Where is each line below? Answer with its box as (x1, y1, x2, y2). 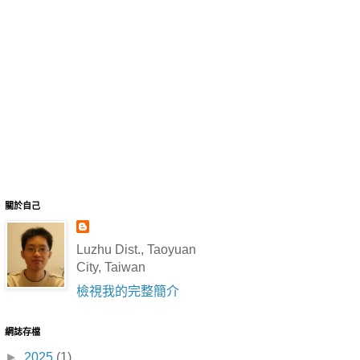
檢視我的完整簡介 (76, 284, 179, 298)
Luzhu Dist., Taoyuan (76, 243, 196, 256)
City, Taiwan (76, 260, 145, 274)
